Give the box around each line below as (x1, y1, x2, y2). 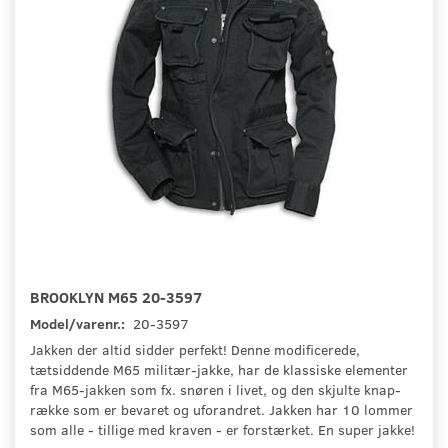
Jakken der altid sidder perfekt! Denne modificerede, (30, 340, 360, 360)
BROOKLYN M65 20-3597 (30, 286, 202, 308)
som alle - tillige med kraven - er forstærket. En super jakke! (30, 420, 415, 440)
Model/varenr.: (30, 314, 128, 334)
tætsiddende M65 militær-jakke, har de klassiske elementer (30, 360, 408, 380)
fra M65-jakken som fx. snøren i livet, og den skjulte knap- (30, 380, 401, 400)
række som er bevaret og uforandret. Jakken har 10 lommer (30, 400, 413, 420)
